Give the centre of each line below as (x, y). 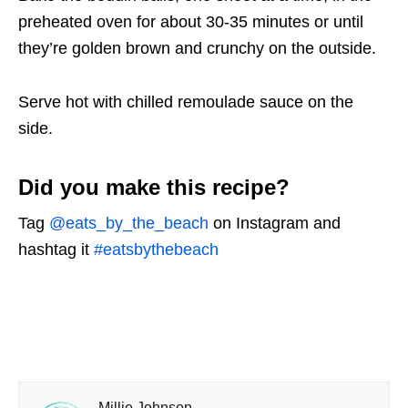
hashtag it (56, 250)
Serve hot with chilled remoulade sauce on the (186, 102)
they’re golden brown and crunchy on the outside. (197, 49)
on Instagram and (275, 224)
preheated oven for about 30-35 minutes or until (191, 22)
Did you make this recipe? (154, 188)
